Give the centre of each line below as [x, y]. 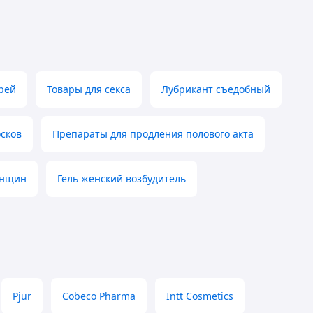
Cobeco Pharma [99, 296]
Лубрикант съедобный [216, 89]
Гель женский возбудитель [122, 179]
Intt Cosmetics [200, 296]
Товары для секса [89, 89]
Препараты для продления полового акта [153, 134]
